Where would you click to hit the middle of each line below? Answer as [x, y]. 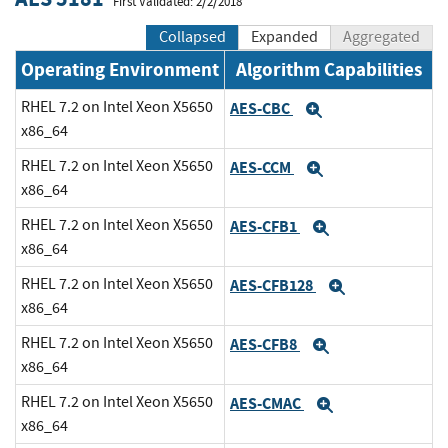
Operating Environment [120, 69]
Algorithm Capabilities [328, 69]
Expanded [284, 36]
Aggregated [381, 36]
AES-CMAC [267, 403]
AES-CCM [262, 167]
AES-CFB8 [265, 344]
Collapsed [192, 36]
